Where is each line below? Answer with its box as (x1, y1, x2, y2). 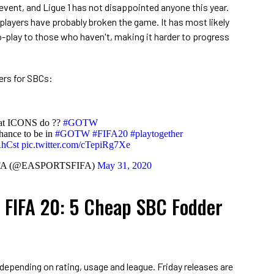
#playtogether (130, 128, 183, 139)
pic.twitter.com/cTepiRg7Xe (21, 139, 130, 150)
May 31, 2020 (97, 160, 152, 171)
